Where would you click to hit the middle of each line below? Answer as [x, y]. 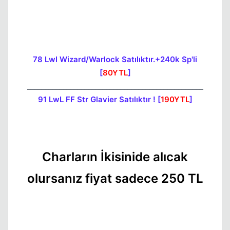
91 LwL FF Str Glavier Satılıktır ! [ [99, 99]
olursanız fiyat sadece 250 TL [115, 178]
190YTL [175, 99]
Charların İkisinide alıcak [115, 157]
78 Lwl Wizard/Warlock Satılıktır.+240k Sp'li [115, 59]
